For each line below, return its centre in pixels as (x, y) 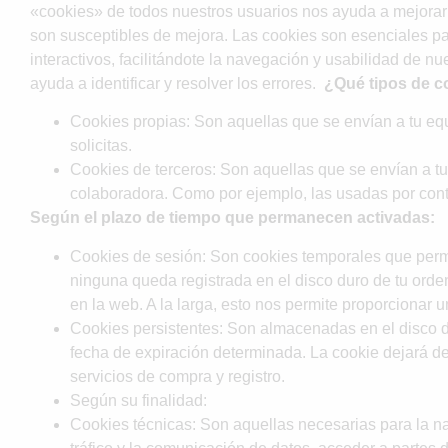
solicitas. (101, 146)
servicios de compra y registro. (177, 376)
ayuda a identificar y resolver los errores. (175, 83)
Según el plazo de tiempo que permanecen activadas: (232, 218)
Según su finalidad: (138, 400)
